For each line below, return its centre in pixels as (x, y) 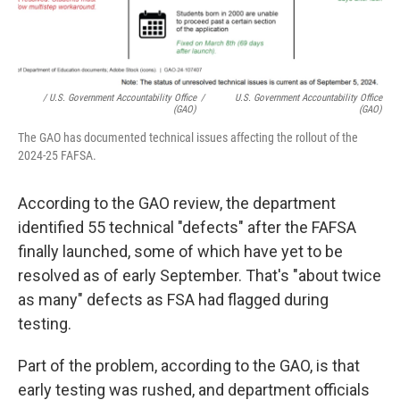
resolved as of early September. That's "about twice (200, 275)
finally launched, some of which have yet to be (180, 251)
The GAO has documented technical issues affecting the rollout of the (188, 137)
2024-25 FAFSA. (57, 155)
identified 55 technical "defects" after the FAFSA (187, 227)
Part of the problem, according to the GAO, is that (189, 366)
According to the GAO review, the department (177, 203)
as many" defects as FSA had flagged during (173, 300)
